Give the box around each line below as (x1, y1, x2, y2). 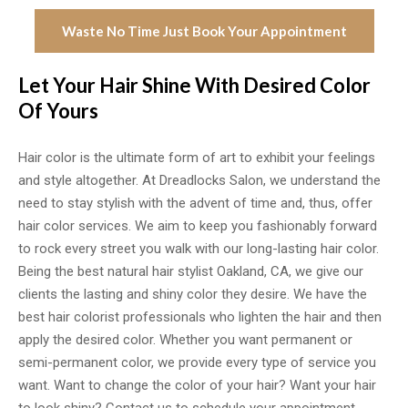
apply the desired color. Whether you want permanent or (18, 331, 352, 348)
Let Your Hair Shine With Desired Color (18, 73, 371, 97)
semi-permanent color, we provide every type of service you (18, 354, 376, 371)
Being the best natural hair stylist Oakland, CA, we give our (18, 263, 363, 280)
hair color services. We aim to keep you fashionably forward (18, 218, 377, 234)
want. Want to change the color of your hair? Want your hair (18, 377, 376, 393)
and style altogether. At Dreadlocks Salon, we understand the (18, 172, 381, 189)
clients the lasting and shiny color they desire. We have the (18, 286, 367, 302)
